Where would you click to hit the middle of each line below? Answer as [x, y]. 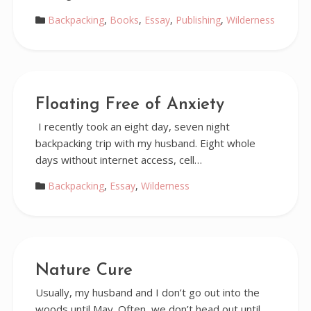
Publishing [198, 20]
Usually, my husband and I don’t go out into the [147, 292]
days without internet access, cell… [118, 160]
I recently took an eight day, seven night [132, 126]
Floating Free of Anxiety [129, 105]
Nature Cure [84, 271]
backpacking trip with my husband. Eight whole [145, 143]
